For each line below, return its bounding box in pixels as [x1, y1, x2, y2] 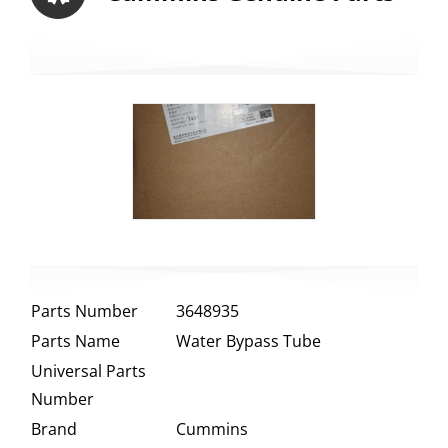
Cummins [175, 418, 248, 441]
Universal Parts [30, 360, 146, 383]
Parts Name [30, 330, 120, 353]
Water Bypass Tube [175, 330, 321, 353]
